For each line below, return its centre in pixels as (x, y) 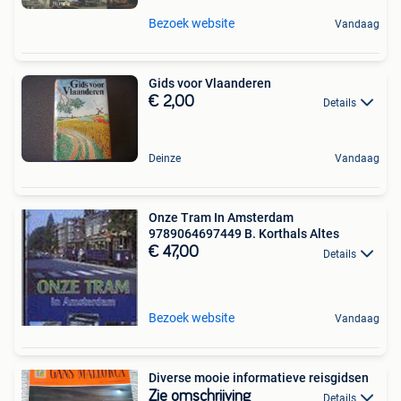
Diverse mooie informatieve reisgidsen (259, 378)
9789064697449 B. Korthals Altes (244, 234)
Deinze (165, 159)
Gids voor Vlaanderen (210, 83)
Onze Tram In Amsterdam (221, 218)
